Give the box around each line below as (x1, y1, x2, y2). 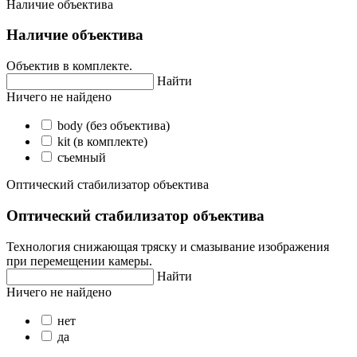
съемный (57, 151, 106, 165)
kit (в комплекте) (57, 135, 147, 149)
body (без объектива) (57, 119, 170, 133)
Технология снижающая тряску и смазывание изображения (6, 239, 329, 253)
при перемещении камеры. (6, 253, 155, 268)
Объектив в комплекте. (6, 59, 132, 73)
